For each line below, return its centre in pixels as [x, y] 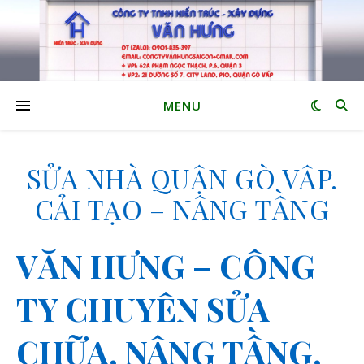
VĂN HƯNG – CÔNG [166, 265]
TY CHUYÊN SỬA [143, 308]
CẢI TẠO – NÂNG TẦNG [182, 209]
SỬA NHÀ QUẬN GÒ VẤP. [182, 178]
